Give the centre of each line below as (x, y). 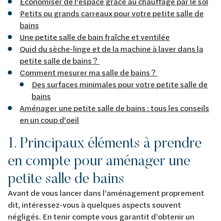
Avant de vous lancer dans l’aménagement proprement (106, 192)
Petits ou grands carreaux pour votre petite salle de (112, 13)
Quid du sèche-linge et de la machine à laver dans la (111, 48)
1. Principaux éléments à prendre (105, 142)
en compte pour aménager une (99, 160)
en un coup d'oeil (49, 119)
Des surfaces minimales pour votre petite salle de (120, 84)
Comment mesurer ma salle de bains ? (89, 72)
